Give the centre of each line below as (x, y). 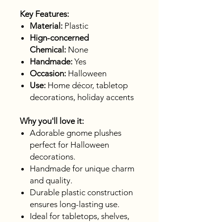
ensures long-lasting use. (75, 204)
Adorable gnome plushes (76, 133)
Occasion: (48, 74)
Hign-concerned (59, 38)
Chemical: (48, 50)
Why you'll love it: (52, 121)
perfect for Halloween (69, 145)
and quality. (51, 181)
